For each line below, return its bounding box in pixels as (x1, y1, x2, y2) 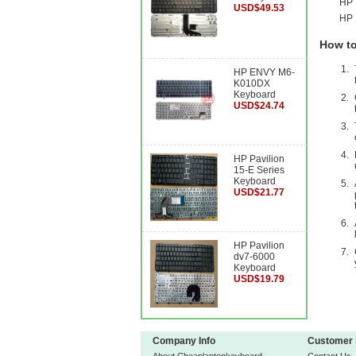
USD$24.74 (234, 100, 284, 111)
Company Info (153, 335, 215, 346)
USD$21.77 (234, 187, 284, 198)
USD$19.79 (234, 273, 284, 284)
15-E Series (234, 164, 284, 176)
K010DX (234, 78, 270, 89)
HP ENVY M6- (234, 67, 295, 78)
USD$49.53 (234, 2, 284, 14)
